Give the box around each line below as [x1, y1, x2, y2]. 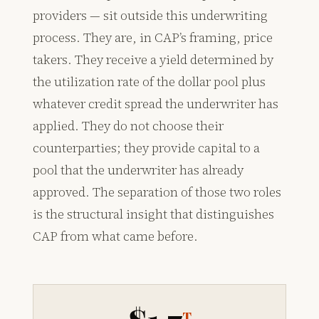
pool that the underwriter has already [33, 161, 244, 179]
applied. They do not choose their [33, 117, 224, 135]
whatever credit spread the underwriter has [33, 95, 279, 113]
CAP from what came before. [33, 227, 199, 246]
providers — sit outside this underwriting [33, 6, 268, 25]
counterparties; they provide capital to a [33, 139, 261, 157]
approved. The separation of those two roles [33, 183, 282, 202]
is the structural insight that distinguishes [33, 205, 275, 224]
